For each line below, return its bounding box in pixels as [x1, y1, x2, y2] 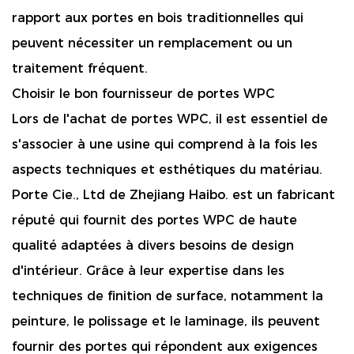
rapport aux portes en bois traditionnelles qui [12, 9, 303, 25]
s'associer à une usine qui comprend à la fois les [12, 136, 318, 152]
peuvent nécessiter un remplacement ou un [12, 35, 292, 51]
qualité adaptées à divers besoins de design [12, 237, 294, 253]
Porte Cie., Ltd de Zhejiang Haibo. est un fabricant [12, 186, 335, 202]
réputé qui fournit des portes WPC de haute [12, 212, 297, 228]
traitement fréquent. [12, 60, 148, 76]
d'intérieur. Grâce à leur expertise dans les [12, 262, 284, 278]
